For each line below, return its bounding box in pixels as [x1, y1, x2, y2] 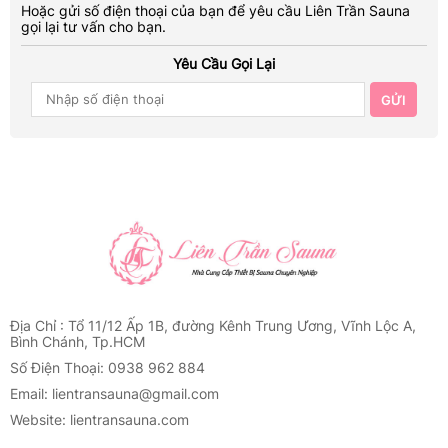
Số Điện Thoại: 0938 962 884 [10, 358, 205, 376]
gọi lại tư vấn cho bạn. [21, 17, 166, 35]
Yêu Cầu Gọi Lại [173, 54, 275, 72]
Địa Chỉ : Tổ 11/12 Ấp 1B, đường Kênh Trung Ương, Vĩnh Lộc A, [10, 316, 416, 334]
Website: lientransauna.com [10, 410, 189, 428]
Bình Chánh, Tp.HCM [10, 332, 145, 350]
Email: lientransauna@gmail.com [10, 384, 219, 402]
